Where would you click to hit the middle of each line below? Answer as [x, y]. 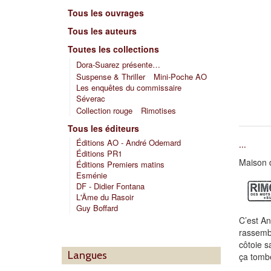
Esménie [92, 175]
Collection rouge [104, 110]
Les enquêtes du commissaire [129, 87]
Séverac [91, 98]
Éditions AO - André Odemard [129, 142]
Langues [87, 255]
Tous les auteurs [102, 31]
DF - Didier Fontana [110, 186]
